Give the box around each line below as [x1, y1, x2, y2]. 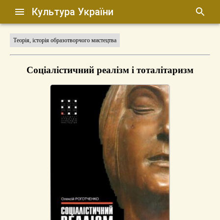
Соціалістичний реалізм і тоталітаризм [27, 64, 193, 75]
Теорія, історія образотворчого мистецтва [13, 37, 116, 44]
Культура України [31, 6, 114, 18]
